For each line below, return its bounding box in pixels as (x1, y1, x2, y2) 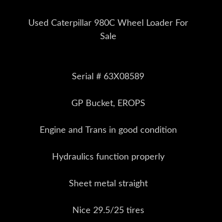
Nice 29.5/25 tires (72, 206, 144, 216)
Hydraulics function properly (52, 153, 165, 162)
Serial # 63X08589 (72, 72, 144, 82)
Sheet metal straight (68, 179, 148, 189)
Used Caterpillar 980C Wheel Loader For (28, 19, 188, 28)
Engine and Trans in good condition (39, 126, 177, 135)
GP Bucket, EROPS (71, 99, 145, 109)
